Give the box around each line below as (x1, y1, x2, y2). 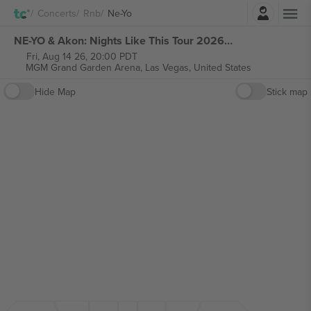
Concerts (37, 6, 76, 20)
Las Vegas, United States (144, 60, 251, 74)
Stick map (267, 84, 308, 99)
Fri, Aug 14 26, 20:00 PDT (26, 49, 137, 63)
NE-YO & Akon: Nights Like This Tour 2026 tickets (224, 32, 233, 49)
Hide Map (35, 84, 76, 99)
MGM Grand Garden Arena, (25, 60, 145, 74)
